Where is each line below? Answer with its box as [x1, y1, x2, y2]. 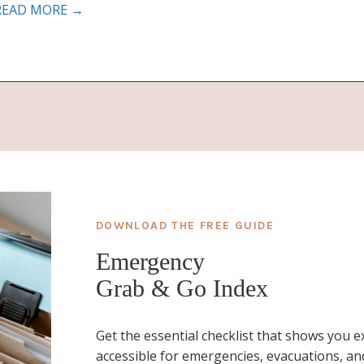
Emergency [95, 247, 205, 275]
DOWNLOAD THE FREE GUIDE [95, 218, 274, 232]
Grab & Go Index [95, 274, 275, 301]
